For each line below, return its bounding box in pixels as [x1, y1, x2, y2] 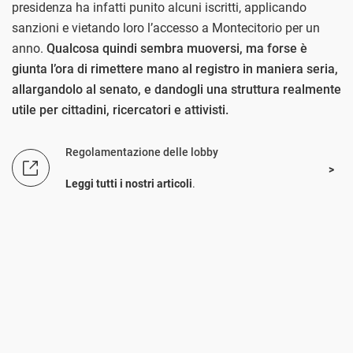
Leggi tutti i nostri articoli [65, 176, 192, 190]
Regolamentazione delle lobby [65, 145, 218, 158]
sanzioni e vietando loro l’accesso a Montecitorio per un [12, 20, 320, 35]
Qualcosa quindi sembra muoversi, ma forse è [46, 40, 307, 56]
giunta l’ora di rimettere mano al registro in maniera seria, [12, 61, 338, 76]
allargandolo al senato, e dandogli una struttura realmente [12, 81, 341, 97]
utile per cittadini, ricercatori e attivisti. [12, 102, 229, 117]
